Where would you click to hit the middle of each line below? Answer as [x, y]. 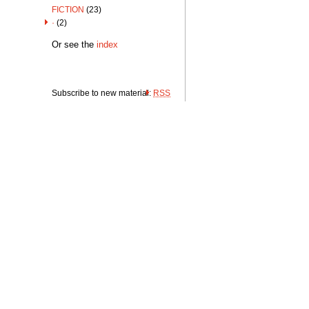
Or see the [74, 45]
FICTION [68, 10]
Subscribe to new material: [102, 93]
